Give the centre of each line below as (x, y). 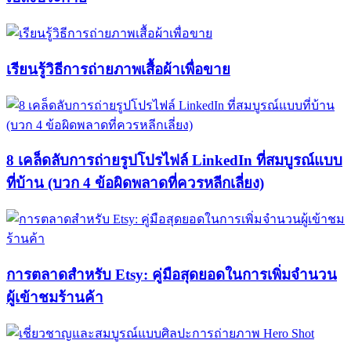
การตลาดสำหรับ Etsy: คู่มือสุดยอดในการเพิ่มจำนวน (172, 274)
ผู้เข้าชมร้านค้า (55, 297)
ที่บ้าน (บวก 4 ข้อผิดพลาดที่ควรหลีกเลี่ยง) (135, 183)
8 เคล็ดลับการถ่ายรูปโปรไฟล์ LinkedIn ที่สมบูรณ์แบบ (174, 161)
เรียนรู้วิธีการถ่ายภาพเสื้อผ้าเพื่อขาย (118, 69)
